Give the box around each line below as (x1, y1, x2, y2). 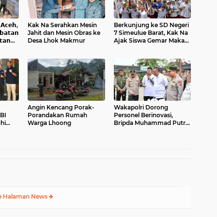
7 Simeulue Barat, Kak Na (113, 29, 188, 36)
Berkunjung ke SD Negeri (113, 21, 189, 29)
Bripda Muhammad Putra (113, 119, 189, 126)
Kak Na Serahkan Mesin (28, 21, 97, 29)
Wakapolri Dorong (113, 103, 168, 111)
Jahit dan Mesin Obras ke (28, 29, 100, 36)
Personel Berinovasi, (113, 111, 173, 119)
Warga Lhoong (28, 119, 71, 126)
